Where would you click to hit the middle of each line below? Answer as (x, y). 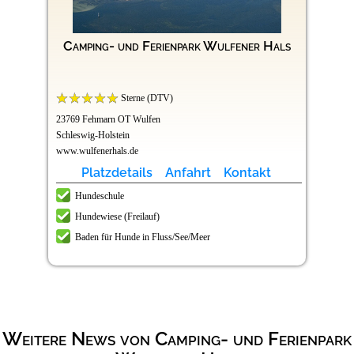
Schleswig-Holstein (93, 135)
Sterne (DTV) (146, 98)
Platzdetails (117, 172)
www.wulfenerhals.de (97, 151)
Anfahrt (188, 172)
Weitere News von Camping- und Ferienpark (177, 338)
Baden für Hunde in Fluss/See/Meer (143, 237)
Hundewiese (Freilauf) (117, 216)
